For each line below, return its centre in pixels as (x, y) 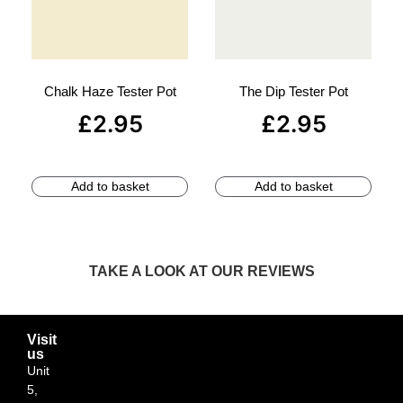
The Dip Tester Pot (293, 92)
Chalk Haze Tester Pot (110, 92)
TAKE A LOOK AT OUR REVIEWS (201, 271)
